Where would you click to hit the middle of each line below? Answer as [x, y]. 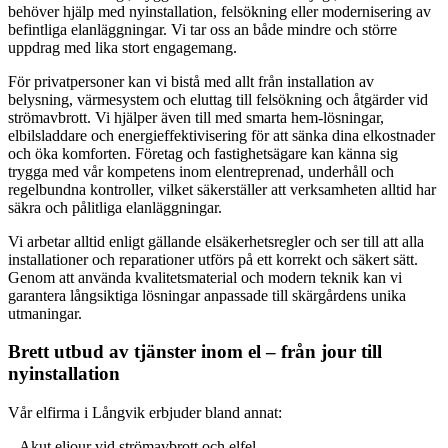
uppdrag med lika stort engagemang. [122, 47]
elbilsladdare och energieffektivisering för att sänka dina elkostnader [221, 135]
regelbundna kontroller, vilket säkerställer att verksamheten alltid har [222, 189]
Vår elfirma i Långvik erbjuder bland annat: [145, 413]
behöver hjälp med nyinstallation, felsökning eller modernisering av [219, 11]
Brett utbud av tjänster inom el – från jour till [195, 352]
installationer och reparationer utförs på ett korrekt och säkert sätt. [213, 259]
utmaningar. [45, 313]
